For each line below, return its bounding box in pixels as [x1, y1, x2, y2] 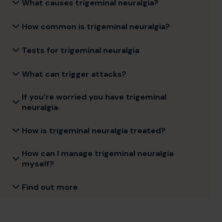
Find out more [22, 181, 78, 192]
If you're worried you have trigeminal [22, 92, 166, 102]
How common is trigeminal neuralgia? [22, 21, 170, 32]
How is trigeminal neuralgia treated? [22, 125, 166, 136]
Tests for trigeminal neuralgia [22, 45, 139, 55]
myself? [22, 159, 54, 169]
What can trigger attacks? [22, 68, 126, 79]
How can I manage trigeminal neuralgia [22, 148, 173, 159]
